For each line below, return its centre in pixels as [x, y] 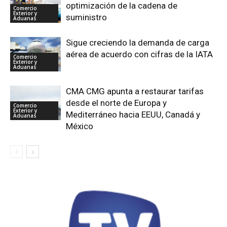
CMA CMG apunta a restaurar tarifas [135, 91]
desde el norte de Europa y [116, 103]
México [80, 126]
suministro [86, 17]
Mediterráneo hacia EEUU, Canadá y [133, 114]
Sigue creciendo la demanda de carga [138, 42]
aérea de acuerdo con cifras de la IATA [139, 54]
